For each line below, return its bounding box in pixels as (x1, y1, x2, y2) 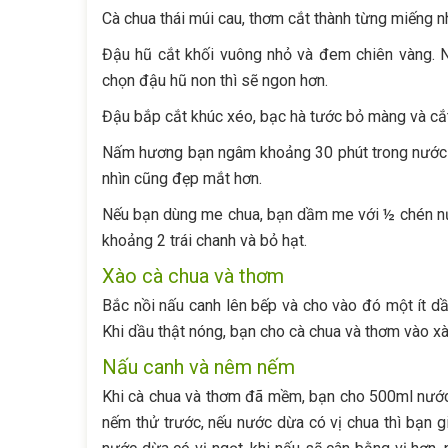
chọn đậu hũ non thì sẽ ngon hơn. (102, 71, 328, 90)
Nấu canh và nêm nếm (102, 355, 295, 379)
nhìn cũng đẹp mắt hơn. (102, 169, 262, 188)
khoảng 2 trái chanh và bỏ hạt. (102, 231, 307, 250)
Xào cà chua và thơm (102, 264, 284, 288)
